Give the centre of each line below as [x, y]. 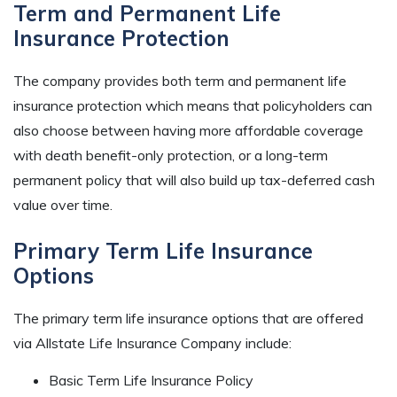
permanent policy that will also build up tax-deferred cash [194, 180]
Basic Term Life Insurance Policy [151, 381]
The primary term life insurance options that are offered [188, 319]
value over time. [63, 205]
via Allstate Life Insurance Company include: [152, 343]
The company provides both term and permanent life [180, 81]
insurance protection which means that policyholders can [193, 106]
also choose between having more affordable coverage [188, 131]
